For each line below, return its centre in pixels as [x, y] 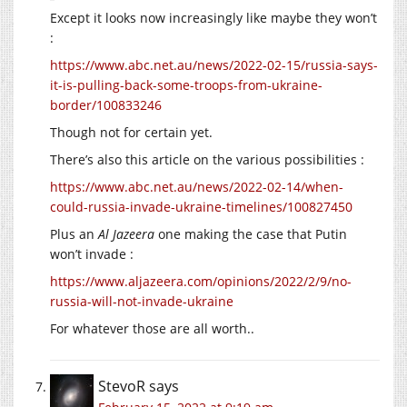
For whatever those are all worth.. [152, 328]
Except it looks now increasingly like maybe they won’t [213, 17]
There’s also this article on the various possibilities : [207, 159]
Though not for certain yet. [131, 132]
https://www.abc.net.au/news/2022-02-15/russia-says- [214, 65]
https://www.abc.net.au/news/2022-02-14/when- [197, 186]
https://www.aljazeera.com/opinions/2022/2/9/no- [201, 281]
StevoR [122, 386]
